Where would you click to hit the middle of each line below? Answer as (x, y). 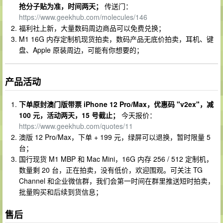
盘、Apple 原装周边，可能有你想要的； (81, 50)
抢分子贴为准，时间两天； (61, 6)
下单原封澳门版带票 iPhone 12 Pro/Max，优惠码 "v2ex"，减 (116, 104)
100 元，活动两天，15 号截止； (69, 115)
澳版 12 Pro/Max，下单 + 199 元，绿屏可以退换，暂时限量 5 (115, 137)
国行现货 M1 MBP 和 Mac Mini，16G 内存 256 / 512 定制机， (116, 159)
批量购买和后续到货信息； (61, 191)
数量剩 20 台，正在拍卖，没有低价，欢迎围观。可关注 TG (111, 169)
